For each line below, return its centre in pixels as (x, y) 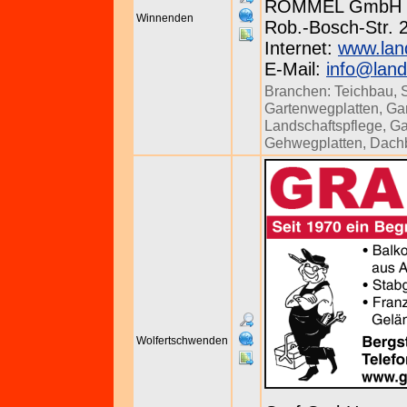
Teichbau (364, 91)
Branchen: (299, 91)
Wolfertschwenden (182, 341)
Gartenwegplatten (322, 108)
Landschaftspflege (323, 125)
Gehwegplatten (313, 143)
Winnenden (165, 18)
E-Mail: (295, 69)
